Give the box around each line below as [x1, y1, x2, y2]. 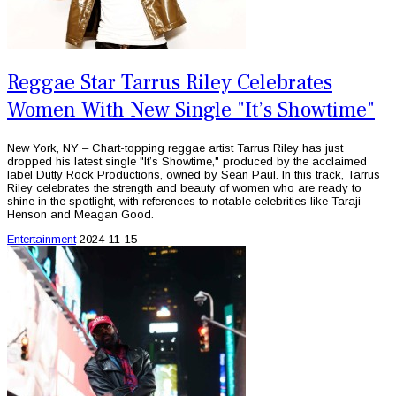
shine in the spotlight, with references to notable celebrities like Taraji [7, 194, 361, 208]
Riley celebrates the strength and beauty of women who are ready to [7, 180, 362, 194]
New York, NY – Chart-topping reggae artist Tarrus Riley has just [7, 141, 343, 155]
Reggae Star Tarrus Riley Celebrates [7, 68, 332, 96]
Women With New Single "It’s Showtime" [7, 95, 375, 124]
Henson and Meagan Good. [7, 207, 154, 221]
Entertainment [7, 232, 76, 246]
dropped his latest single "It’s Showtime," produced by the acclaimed [7, 154, 367, 168]
